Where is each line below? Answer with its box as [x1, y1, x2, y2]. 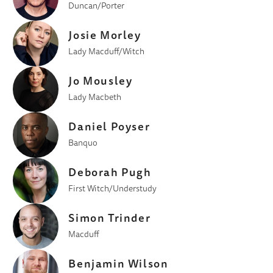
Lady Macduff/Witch [68, 48, 145, 57]
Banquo [68, 139, 98, 149]
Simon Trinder [68, 213, 151, 225]
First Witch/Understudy [68, 185, 157, 194]
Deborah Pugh [68, 168, 152, 180]
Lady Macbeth [68, 93, 122, 103]
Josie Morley [68, 30, 141, 43]
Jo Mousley [68, 76, 133, 88]
